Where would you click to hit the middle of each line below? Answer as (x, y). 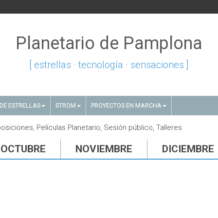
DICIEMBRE (188, 149)
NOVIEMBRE (104, 149)
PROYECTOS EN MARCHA (126, 105)
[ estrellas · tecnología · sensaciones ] (109, 65)
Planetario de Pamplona (109, 43)
